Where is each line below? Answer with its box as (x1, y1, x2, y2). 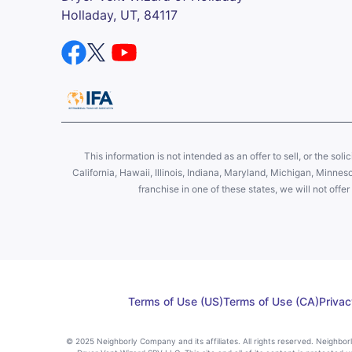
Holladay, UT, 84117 (60, 7, 178, 23)
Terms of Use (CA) (222, 295, 319, 308)
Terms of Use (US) (127, 295, 223, 308)
